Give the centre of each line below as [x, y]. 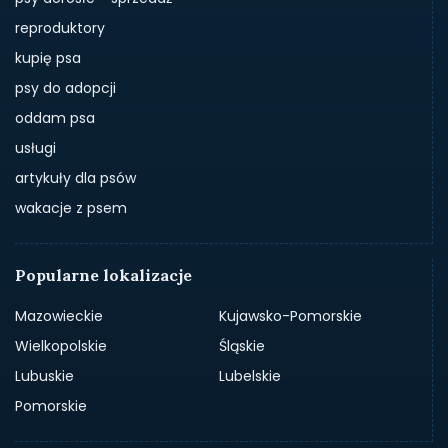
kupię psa [48, 57]
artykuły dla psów [75, 177]
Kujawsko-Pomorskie [290, 315]
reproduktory [60, 27]
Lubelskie [249, 375]
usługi [35, 147]
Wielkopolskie [61, 345]
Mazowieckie [59, 315]
